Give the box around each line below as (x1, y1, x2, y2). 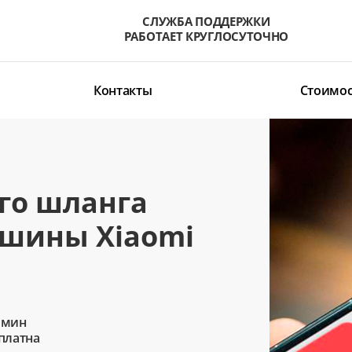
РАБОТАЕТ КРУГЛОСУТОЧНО (123, 28, 289, 44)
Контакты (93, 82, 152, 99)
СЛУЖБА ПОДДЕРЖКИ (142, 13, 270, 29)
